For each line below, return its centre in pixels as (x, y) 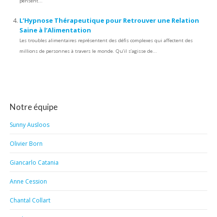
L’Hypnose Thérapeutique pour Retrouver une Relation (109, 20)
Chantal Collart (30, 200)
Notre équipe (34, 107)
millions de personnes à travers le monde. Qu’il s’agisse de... (88, 51)
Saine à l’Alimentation (55, 30)
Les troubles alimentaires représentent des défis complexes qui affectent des (106, 40)
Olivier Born (26, 144)
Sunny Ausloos (30, 125)
